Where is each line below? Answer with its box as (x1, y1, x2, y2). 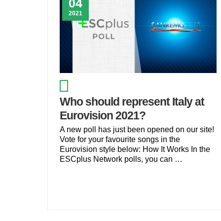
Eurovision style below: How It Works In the (59, 145, 210, 153)
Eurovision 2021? (59, 109, 146, 122)
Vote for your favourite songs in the (59, 135, 180, 144)
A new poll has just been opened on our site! (59, 125, 214, 134)
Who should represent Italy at (59, 95, 204, 108)
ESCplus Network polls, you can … (59, 155, 183, 163)
